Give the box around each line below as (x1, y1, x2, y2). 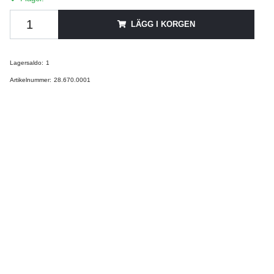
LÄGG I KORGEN (130, 20, 195, 29)
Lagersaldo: (9, 59, 43, 66)
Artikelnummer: (9, 76, 51, 83)
